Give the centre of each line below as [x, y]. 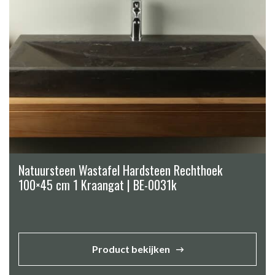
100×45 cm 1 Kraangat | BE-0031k [97, 184]
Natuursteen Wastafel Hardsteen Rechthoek [120, 170]
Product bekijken [131, 249]
